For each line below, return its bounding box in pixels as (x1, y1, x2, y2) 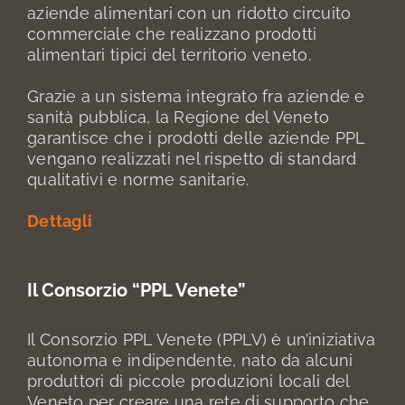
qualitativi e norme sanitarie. (27, 170, 250, 190)
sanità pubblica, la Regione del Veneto (27, 108, 330, 127)
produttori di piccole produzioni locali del (27, 372, 350, 391)
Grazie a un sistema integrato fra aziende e (27, 87, 365, 107)
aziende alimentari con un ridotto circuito (27, 4, 352, 24)
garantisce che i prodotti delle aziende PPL (27, 128, 365, 148)
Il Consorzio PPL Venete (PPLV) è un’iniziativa (27, 330, 376, 350)
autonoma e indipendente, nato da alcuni (27, 351, 353, 371)
